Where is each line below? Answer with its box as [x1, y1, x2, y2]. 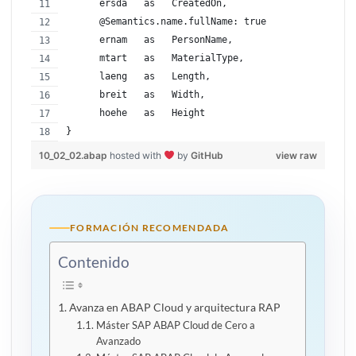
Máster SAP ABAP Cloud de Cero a [95, 318, 255, 331]
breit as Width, [66, 89, 205, 101]
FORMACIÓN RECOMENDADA [69, 222, 230, 233]
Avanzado [95, 334, 141, 347]
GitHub [190, 149, 223, 162]
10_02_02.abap [39, 149, 110, 162]
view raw [276, 149, 317, 162]
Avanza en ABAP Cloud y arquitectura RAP [69, 300, 281, 314]
